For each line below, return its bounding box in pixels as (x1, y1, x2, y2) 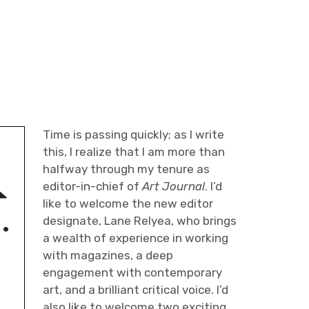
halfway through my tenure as (42, 162, 210, 176)
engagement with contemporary (42, 266, 222, 279)
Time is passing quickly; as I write (42, 128, 224, 141)
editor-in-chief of (42, 179, 142, 193)
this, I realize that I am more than (42, 145, 225, 159)
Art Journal (141, 179, 205, 193)
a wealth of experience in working (42, 231, 228, 245)
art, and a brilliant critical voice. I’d (42, 283, 228, 297)
